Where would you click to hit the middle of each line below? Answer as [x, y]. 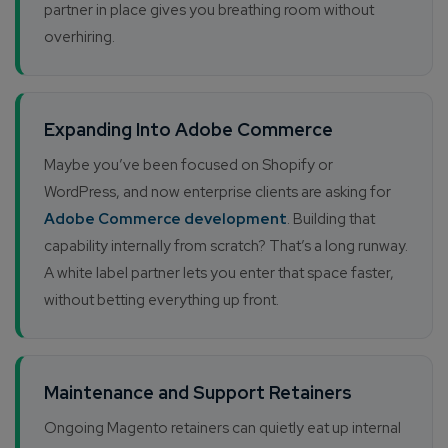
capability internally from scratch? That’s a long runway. [226, 246]
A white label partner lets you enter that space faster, [219, 273]
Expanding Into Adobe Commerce [188, 130]
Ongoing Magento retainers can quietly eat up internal [222, 428]
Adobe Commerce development [165, 219]
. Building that [331, 219]
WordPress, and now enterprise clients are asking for [217, 192]
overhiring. [79, 37]
